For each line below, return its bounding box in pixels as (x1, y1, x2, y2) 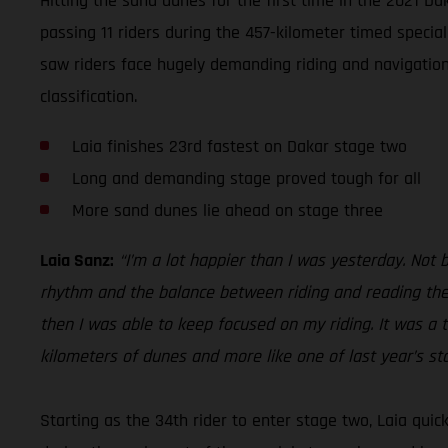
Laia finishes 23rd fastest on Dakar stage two (71, 134, 407, 158)
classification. (40, 84, 137, 108)
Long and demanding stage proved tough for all (71, 166, 421, 190)
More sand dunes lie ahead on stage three (71, 198, 383, 222)
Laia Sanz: (40, 248, 114, 272)
